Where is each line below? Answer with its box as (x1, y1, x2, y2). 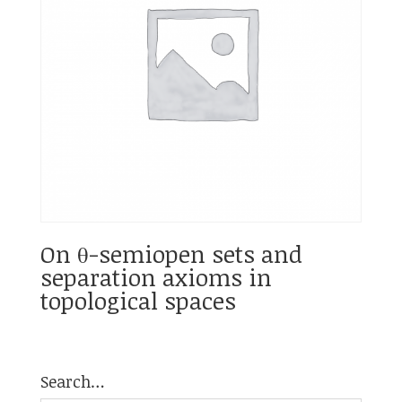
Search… (39, 371, 105, 393)
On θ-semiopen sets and (39, 237, 302, 270)
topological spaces (39, 284, 236, 317)
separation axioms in (39, 260, 272, 293)
